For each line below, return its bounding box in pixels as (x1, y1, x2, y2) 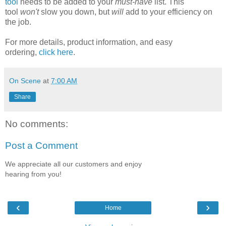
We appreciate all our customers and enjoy (5, 159, 142, 168)
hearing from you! (5, 169, 62, 178)
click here (39, 47, 73, 56)
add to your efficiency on (126, 7, 212, 16)
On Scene (9, 76, 41, 85)
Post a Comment (5, 140, 78, 151)
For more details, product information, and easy (5, 37, 173, 46)
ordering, (5, 47, 39, 56)
